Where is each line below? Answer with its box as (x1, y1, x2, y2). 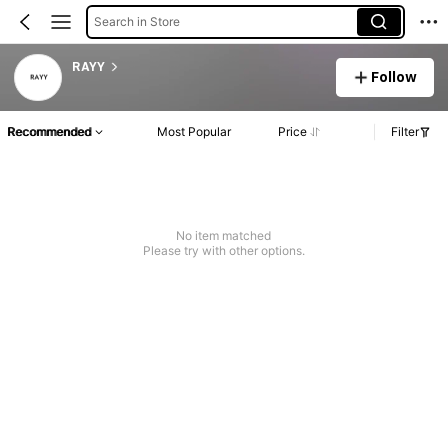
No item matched (176, 228, 272, 244)
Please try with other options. (142, 243, 305, 259)
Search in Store (93, 13, 180, 29)
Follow (371, 68, 418, 85)
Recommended (7, 124, 91, 140)
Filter (391, 124, 419, 140)
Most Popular (157, 124, 232, 140)
